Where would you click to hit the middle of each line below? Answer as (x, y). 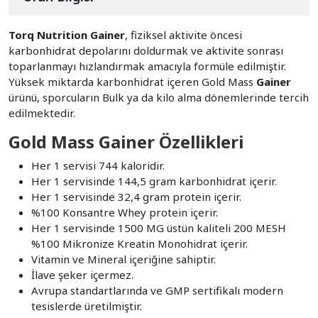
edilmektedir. (42, 113)
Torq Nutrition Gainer (67, 34)
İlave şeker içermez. (82, 274)
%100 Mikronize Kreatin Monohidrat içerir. (139, 243)
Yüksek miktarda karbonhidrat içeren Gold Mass (132, 81)
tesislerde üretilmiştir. (87, 306)
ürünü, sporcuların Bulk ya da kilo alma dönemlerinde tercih (159, 97)
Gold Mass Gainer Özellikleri (126, 141)
